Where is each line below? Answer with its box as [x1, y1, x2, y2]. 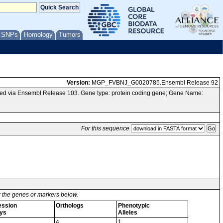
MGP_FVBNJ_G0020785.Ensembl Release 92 [90, 79, 218, 86]
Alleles [118, 209, 137, 216]
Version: [67, 79, 90, 86]
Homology [24, 31, 53, 38]
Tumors [59, 31, 81, 38]
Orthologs [56, 202, 84, 209]
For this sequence [81, 125, 129, 132]
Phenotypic [118, 202, 150, 209]
